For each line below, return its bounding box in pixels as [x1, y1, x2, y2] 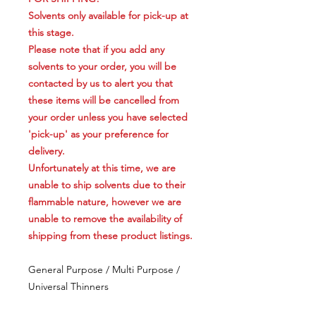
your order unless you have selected [28, 111, 188, 124]
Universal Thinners [28, 280, 109, 293]
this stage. [28, 26, 74, 39]
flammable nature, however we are [28, 195, 181, 209]
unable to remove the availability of [28, 212, 182, 226]
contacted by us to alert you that [28, 77, 173, 90]
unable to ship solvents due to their [28, 178, 186, 192]
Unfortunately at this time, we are [28, 162, 176, 175]
